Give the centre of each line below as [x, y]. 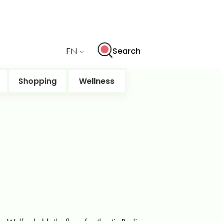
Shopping [37, 81]
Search [127, 51]
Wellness [97, 81]
